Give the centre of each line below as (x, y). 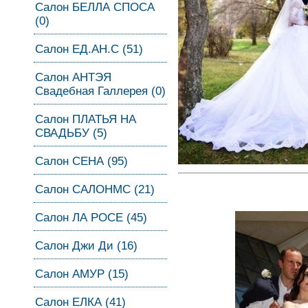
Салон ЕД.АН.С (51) (89, 49)
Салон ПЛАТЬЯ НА (86, 119)
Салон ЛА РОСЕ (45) (91, 218)
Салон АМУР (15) (82, 274)
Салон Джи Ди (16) (86, 246)
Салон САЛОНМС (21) (95, 189)
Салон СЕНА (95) (81, 161)
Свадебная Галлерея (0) (100, 91)
